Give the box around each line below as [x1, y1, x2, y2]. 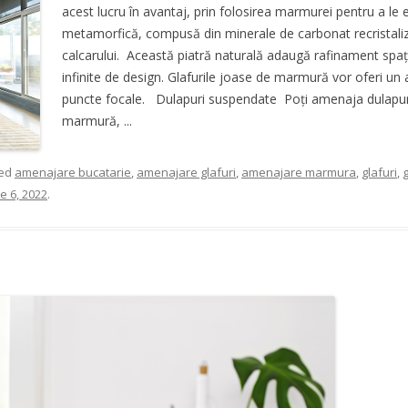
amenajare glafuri [137, 163, 236, 180]
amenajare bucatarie [15, 163, 131, 180]
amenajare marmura [241, 163, 356, 180]
